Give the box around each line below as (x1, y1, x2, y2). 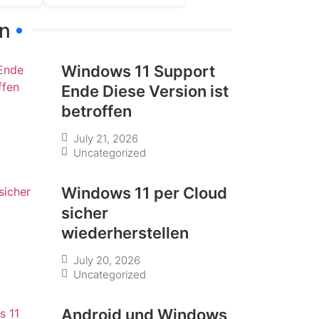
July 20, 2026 (73, 253, 140, 267)
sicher (61, 203, 108, 222)
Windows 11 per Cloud (61, 183, 227, 202)
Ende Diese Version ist (61, 81, 229, 100)
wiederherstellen (61, 223, 189, 242)
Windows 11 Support (61, 61, 215, 80)
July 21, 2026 (73, 131, 138, 145)
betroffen (61, 101, 132, 120)
